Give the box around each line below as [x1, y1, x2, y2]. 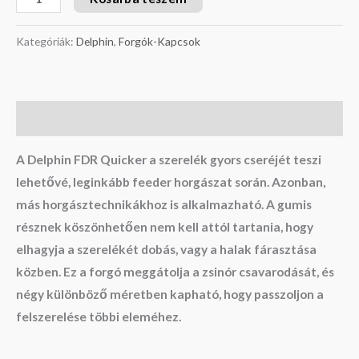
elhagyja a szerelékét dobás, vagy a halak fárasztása [16, 242, 317, 257]
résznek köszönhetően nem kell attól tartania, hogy [16, 220, 313, 235]
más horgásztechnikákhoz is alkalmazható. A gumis [16, 197, 312, 212]
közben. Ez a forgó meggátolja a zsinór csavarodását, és [16, 264, 334, 280]
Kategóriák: [16, 34, 76, 49]
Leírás [16, 111, 50, 126]
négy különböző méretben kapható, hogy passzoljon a [16, 287, 324, 302]
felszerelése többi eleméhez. [16, 309, 181, 325]
